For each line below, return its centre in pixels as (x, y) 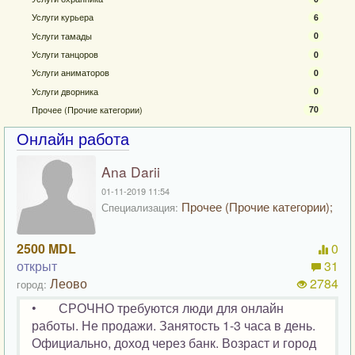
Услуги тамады (62, 35)
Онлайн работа (73, 139)
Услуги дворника (65, 91)
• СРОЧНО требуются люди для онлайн (158, 308)
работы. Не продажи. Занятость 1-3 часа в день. (174, 326)
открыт (37, 266)
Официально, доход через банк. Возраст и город (174, 343)
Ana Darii (131, 172)
